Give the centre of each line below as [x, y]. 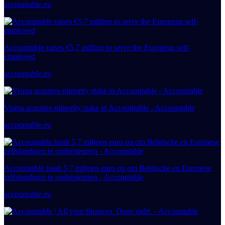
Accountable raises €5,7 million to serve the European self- [97, 47]
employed [20, 57]
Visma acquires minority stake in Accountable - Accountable [99, 108]
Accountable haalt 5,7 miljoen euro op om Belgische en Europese [108, 168]
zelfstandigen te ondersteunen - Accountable [74, 177]
